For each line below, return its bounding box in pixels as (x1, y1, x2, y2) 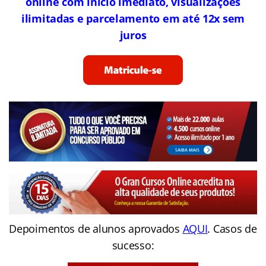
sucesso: (112, 237, 154, 252)
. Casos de (207, 221, 257, 236)
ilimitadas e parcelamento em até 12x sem (21, 11, 245, 26)
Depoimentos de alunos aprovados (9, 221, 183, 236)
